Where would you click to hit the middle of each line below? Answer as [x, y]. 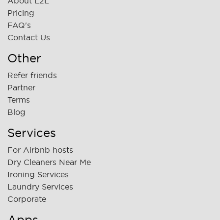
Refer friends [32, 75]
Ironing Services [38, 174]
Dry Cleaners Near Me [49, 162]
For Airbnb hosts [40, 150]
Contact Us [29, 37]
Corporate [27, 199]
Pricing [21, 13]
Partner [21, 87]
